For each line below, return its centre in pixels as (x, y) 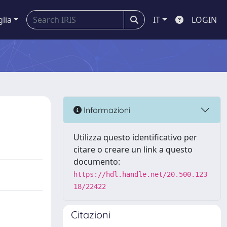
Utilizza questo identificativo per (135, 137)
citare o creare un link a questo (133, 149)
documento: (97, 162)
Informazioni (106, 110)
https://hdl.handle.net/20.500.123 (140, 174)
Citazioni (91, 215)
